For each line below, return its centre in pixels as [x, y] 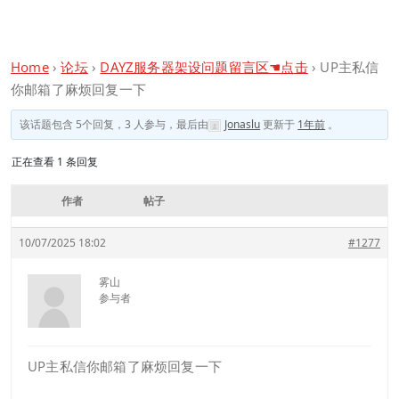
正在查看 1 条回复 [55, 162]
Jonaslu [243, 124]
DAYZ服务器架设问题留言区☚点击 [204, 67]
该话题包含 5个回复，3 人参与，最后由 [114, 124]
